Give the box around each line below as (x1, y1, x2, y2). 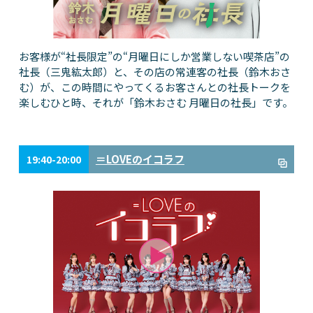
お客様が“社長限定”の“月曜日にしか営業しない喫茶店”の (18, 48, 290, 64)
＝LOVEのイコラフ (95, 151, 184, 166)
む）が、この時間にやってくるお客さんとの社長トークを (18, 79, 291, 94)
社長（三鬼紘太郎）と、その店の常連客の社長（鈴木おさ (18, 64, 291, 79)
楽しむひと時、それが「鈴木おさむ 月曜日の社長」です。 (18, 94, 293, 110)
